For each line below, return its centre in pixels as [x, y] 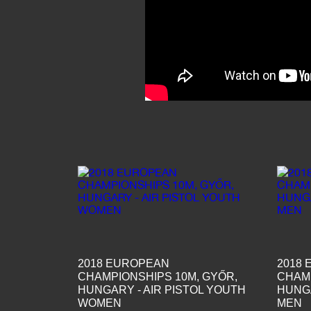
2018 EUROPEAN [123, 263]
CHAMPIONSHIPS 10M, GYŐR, [157, 276]
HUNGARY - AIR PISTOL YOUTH [161, 289]
